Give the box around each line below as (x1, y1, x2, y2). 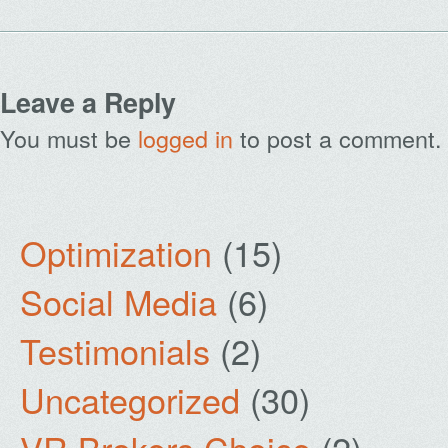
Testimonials (20, 326, 210, 375)
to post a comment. (233, 121, 442, 155)
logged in (138, 121, 233, 155)
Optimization (20, 228, 212, 277)
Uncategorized (20, 375, 240, 424)
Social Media (20, 277, 217, 326)
